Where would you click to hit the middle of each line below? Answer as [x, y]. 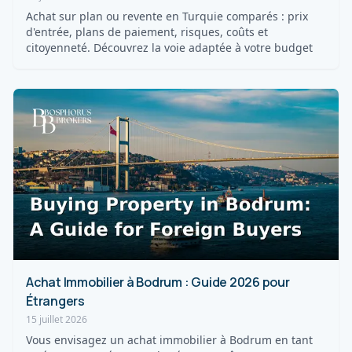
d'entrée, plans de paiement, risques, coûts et [147, 32]
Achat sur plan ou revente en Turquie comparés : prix [167, 16]
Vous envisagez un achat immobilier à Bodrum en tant [169, 339]
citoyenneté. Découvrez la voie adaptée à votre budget [169, 48]
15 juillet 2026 [57, 319]
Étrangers [55, 301]
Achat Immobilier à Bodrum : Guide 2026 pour [158, 282]
